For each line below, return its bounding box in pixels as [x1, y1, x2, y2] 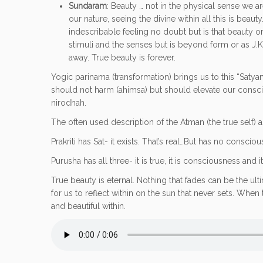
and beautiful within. [51, 201, 126, 211]
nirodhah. [51, 98, 86, 108]
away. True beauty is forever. [69, 53, 176, 63]
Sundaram [69, 1, 107, 11]
